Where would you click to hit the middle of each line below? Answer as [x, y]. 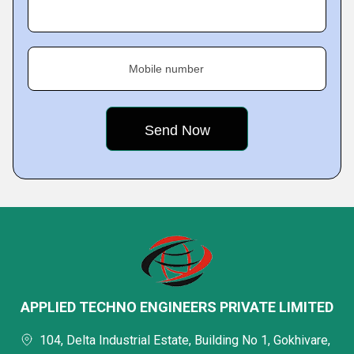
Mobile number [166, 68]
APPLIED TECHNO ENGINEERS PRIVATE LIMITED [177, 307]
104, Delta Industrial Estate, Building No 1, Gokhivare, [185, 340]
